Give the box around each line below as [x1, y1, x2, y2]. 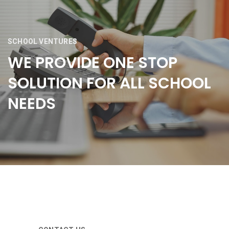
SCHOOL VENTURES [8, 37, 77, 46]
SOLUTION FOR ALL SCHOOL [8, 73, 211, 95]
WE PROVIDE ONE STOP [8, 52, 177, 74]
